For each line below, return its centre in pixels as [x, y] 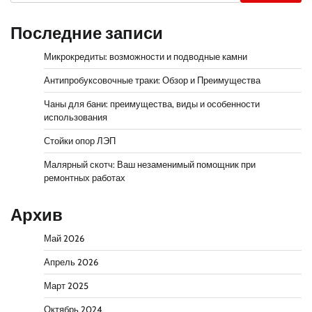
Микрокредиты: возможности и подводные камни [146, 57]
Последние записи [87, 33]
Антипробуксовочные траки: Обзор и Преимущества [152, 81]
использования [76, 118]
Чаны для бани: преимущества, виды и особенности [152, 104]
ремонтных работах [85, 178]
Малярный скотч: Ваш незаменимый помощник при [150, 165]
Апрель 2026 [71, 263]
